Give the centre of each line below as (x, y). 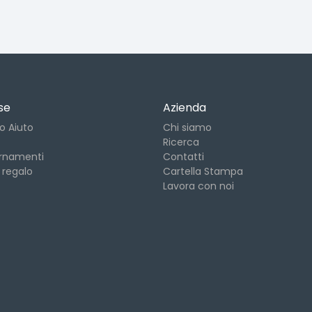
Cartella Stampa (203, 171)
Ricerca (181, 142)
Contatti (184, 157)
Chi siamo (187, 127)
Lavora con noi (198, 186)
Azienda (185, 108)
